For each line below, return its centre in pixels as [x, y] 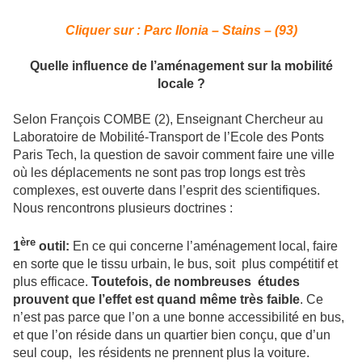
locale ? [181, 84]
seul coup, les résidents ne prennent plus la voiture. [161, 353]
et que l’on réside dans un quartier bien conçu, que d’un [172, 335]
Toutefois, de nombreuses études [196, 282]
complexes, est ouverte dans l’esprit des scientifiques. [166, 191]
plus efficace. [52, 282]
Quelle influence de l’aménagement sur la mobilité [181, 66]
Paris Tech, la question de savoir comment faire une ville [174, 155]
